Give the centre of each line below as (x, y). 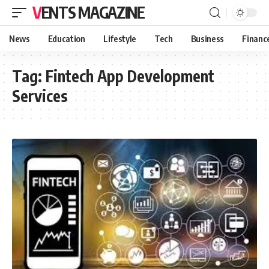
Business (207, 38)
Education (66, 38)
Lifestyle (119, 38)
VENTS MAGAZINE (93, 12)
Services (40, 96)
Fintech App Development (130, 76)
